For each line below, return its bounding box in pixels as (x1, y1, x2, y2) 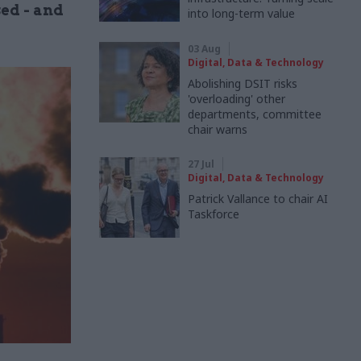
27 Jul (188, 157, 214, 171)
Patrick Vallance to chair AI (188, 191, 328, 206)
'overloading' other (188, 91, 285, 106)
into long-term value (188, 6, 295, 21)
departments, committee (188, 106, 322, 122)
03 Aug (188, 42, 221, 56)
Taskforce (188, 206, 239, 222)
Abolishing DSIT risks (188, 76, 297, 91)
